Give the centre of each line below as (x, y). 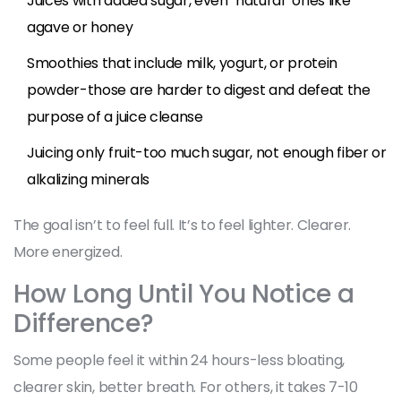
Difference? (84, 323)
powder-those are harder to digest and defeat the (199, 90)
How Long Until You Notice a (184, 294)
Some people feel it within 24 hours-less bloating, (179, 360)
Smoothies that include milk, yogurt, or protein (182, 63)
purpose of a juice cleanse (115, 116)
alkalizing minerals (88, 179)
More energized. (68, 252)
